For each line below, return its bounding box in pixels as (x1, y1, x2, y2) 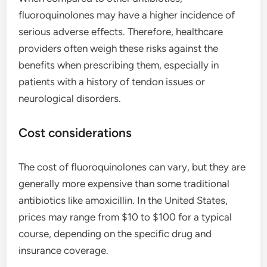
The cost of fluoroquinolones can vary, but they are (18, 160, 246, 173)
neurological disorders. (18, 92, 122, 104)
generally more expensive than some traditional (18, 177, 230, 190)
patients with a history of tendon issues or (18, 75, 206, 88)
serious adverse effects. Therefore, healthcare (18, 25, 223, 38)
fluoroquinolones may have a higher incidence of (18, 8, 235, 21)
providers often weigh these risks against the (18, 42, 219, 54)
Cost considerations (18, 125, 132, 140)
